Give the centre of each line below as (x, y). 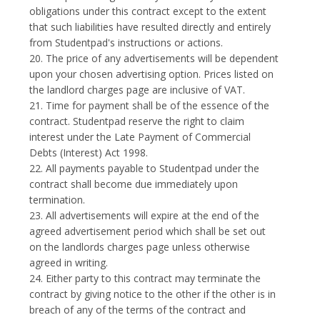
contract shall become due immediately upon (134, 184)
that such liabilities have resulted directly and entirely (150, 27)
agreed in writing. (69, 262)
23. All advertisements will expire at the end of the (145, 215)
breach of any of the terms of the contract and (138, 310)
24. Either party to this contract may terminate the (145, 278)
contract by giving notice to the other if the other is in (153, 294)
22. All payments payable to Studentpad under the (145, 168)
